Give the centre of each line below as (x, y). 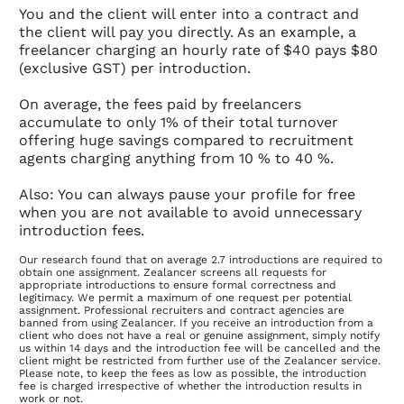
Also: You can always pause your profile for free (187, 195)
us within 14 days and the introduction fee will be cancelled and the (200, 349)
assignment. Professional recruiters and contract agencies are (182, 311)
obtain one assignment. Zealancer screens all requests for (173, 273)
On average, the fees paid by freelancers (160, 105)
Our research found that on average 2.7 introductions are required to (201, 260)
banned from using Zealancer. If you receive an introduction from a (196, 323)
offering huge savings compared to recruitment (186, 141)
